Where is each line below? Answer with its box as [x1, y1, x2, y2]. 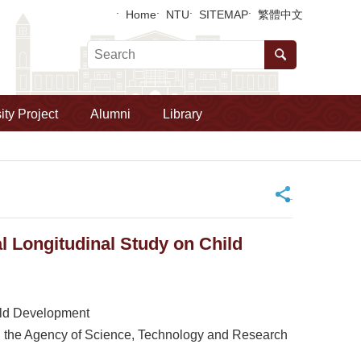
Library [163, 106, 202, 121]
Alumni [90, 106, 131, 121]
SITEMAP [199, 7, 248, 21]
